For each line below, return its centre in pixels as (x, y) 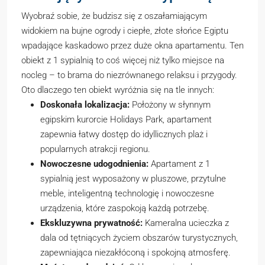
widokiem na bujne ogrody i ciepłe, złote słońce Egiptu (125, 31)
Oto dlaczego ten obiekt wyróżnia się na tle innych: (118, 90)
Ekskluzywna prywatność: (91, 223)
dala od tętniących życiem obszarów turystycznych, (139, 238)
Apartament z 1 (179, 164)
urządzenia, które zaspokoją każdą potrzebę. (125, 208)
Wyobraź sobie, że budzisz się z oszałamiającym (114, 16)
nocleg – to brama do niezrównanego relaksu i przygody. (129, 75)
